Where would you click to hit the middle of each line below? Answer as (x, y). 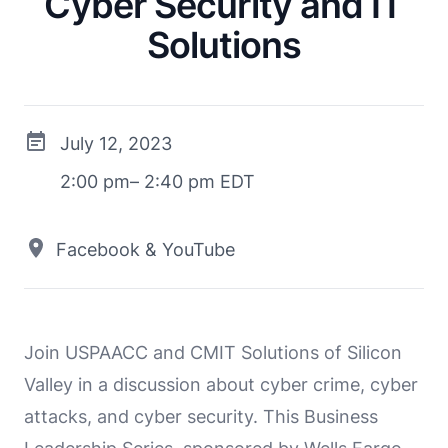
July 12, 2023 (116, 143)
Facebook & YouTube (145, 249)
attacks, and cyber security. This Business (201, 416)
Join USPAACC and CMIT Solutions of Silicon (213, 352)
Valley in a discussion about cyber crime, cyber (221, 384)
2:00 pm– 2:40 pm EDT (157, 181)
